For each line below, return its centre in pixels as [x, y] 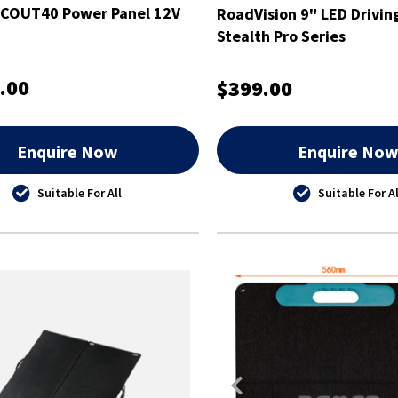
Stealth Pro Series [281, 36]
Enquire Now [67, 151]
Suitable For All [80, 192]
